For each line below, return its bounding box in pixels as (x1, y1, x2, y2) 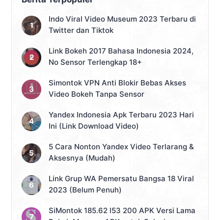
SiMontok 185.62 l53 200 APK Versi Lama (49, 206, 195, 216)
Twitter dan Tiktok (49, 26, 113, 35)
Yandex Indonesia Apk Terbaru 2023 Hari (49, 110, 194, 120)
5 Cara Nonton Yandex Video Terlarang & (49, 142, 194, 152)
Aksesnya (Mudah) (49, 153, 115, 163)
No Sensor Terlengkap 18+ (49, 57, 142, 67)
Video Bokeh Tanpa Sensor (49, 89, 144, 99)
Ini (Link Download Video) (49, 121, 139, 131)
